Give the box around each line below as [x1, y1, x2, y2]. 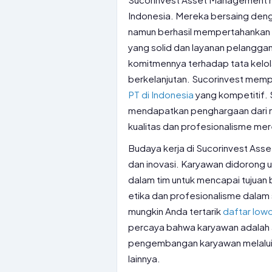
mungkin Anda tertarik [128, 205, 223, 217]
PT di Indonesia [128, 89, 194, 100]
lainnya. [128, 253, 160, 264]
